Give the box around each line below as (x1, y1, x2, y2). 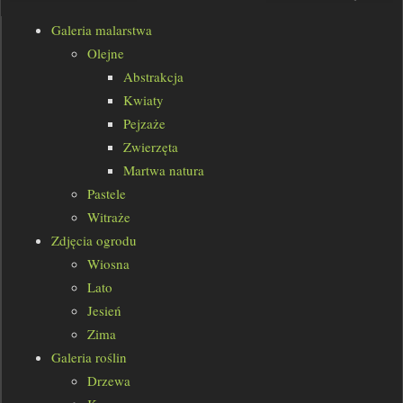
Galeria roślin (51, 348, 127, 367)
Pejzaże (123, 114, 166, 133)
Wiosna (87, 255, 130, 273)
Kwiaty (123, 91, 164, 110)
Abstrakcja (123, 67, 184, 86)
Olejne (87, 44, 124, 63)
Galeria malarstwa (51, 21, 152, 40)
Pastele (87, 184, 126, 203)
